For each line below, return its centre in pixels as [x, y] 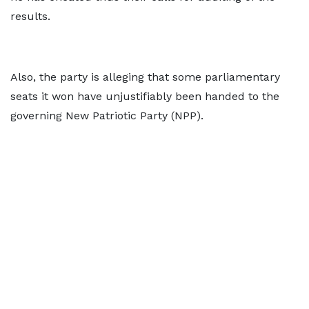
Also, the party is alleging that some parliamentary [145, 77]
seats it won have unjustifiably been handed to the [145, 97]
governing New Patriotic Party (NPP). [107, 116]
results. [30, 17]
